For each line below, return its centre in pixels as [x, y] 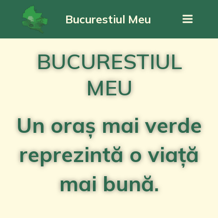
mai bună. [109, 183]
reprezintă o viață [109, 154]
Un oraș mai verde [109, 125]
